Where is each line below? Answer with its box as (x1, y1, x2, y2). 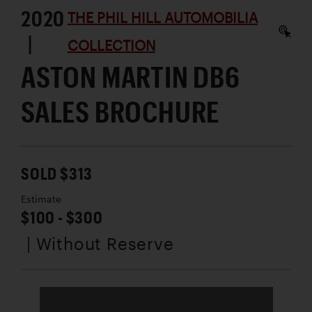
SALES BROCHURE (21, 93, 220, 128)
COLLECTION (67, 36, 155, 54)
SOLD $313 (21, 162, 93, 183)
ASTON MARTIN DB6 (21, 58, 240, 93)
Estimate (21, 193, 61, 205)
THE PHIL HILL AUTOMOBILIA (67, 8, 258, 26)
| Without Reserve (26, 233, 174, 253)
